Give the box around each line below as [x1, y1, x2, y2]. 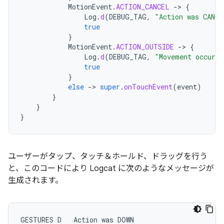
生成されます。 [8, 175, 63, 185]
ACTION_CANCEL [116, 2, 169, 11]
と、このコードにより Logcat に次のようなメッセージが [8, 163, 214, 173]
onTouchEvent [124, 82, 172, 91]
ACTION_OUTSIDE [116, 42, 174, 51]
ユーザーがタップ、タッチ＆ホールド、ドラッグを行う [8, 151, 207, 161]
